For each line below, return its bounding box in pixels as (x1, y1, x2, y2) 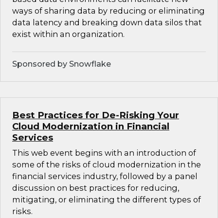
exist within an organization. (12, 29, 125, 39)
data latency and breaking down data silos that (12, 18, 202, 28)
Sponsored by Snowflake (12, 59, 111, 69)
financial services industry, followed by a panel (12, 171, 198, 182)
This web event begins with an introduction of (12, 148, 196, 158)
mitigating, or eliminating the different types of (12, 195, 201, 205)
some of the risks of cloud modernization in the (12, 160, 201, 170)
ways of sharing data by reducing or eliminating (12, 6, 205, 16)
